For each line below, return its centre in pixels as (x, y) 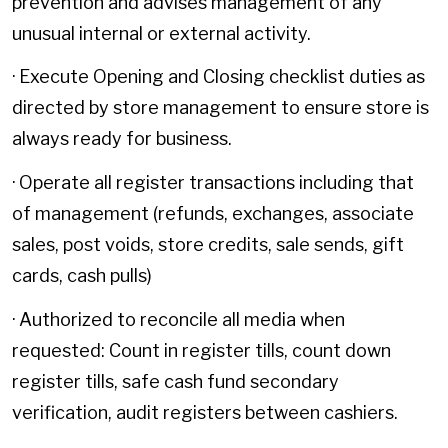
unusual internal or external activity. (161, 33)
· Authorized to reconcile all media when (178, 319)
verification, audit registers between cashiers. (205, 412)
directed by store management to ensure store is (220, 108)
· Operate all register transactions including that (213, 182)
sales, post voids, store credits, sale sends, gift (208, 244)
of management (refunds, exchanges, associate (213, 213)
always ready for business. (122, 139)
